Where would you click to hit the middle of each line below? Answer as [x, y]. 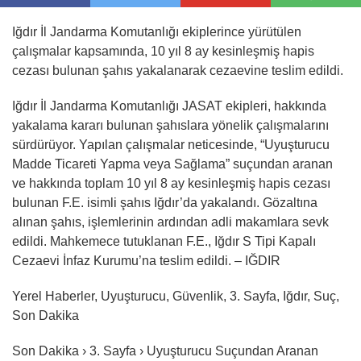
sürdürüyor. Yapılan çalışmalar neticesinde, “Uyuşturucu [171, 145]
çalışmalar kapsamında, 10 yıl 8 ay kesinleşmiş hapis [163, 51]
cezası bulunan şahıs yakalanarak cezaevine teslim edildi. [178, 71]
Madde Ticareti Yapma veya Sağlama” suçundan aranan [172, 164]
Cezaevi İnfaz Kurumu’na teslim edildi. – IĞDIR [146, 261]
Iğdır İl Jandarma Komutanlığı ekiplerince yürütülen [157, 32]
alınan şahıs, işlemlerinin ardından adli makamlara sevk [170, 222]
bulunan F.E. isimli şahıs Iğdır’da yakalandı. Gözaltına [165, 203]
